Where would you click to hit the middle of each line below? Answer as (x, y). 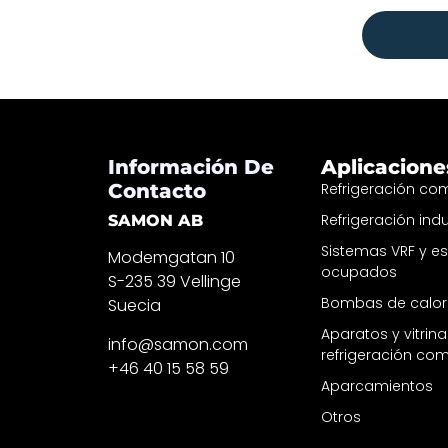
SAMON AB (155, 221)
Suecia (134, 306)
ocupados (359, 272)
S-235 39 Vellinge (174, 282)
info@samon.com (177, 344)
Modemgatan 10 (171, 258)
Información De (190, 167)
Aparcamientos (377, 386)
